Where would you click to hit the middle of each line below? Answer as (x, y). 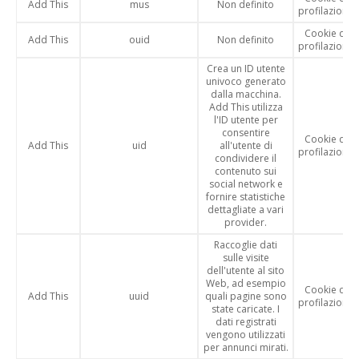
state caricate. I (246, 309)
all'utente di (246, 145)
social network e (246, 184)
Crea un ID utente (246, 69)
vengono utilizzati (246, 335)
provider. (246, 222)
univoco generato (246, 81)
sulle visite (246, 258)
